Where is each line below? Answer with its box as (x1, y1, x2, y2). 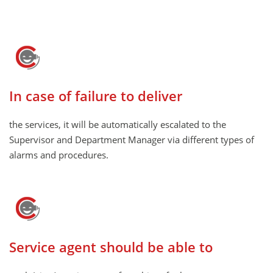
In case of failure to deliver (9, 87, 182, 106)
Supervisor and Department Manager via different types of (9, 133, 254, 146)
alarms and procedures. (9, 149, 108, 161)
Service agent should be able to (9, 238, 213, 257)
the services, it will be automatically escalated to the (9, 118, 226, 131)
